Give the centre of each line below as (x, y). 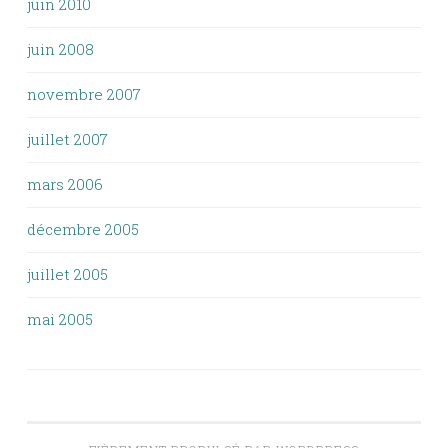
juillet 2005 (67, 274)
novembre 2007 (84, 94)
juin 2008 (60, 49)
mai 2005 (60, 319)
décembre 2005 (83, 229)
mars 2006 (65, 184)
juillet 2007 (67, 139)
